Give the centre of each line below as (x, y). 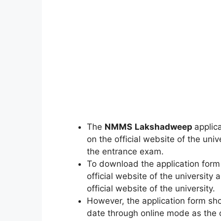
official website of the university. (151, 188)
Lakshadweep (164, 127)
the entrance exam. (125, 151)
